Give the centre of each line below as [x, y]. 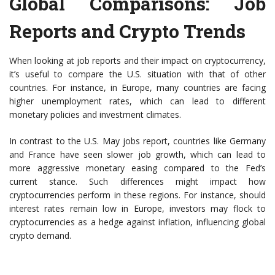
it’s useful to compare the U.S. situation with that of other [137, 74]
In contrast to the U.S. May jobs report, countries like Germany [137, 141]
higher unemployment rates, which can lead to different [137, 101]
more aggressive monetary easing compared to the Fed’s [137, 168]
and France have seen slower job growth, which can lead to [137, 154]
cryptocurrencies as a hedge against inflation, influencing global [137, 222]
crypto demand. [40, 235]
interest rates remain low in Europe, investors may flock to [137, 208]
